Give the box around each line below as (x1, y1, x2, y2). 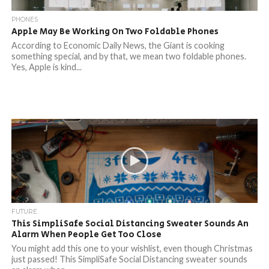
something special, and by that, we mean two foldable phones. (11, 51, 246, 61)
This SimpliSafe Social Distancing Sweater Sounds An (11, 217, 249, 230)
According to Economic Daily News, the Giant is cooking (11, 40, 225, 50)
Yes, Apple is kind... (11, 62, 82, 72)
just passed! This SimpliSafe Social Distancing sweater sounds (11, 254, 247, 264)
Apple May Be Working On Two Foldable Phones (11, 25, 219, 38)
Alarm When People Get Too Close (11, 228, 162, 241)
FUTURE (11, 208, 37, 216)
